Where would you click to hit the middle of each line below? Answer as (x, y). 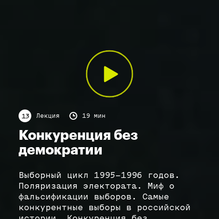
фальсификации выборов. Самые (94, 197)
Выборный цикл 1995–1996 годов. (99, 175)
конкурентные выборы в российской (105, 207)
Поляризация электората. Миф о (97, 186)
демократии (61, 150)
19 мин (94, 116)
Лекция (48, 116)
